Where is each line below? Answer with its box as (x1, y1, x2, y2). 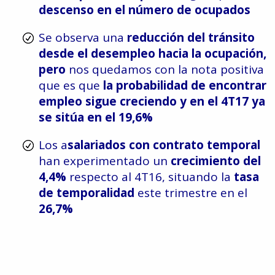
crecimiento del (171, 153, 261, 169)
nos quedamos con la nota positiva (69, 61, 264, 77)
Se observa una (39, 29, 127, 45)
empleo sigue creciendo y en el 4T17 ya (39, 93, 265, 109)
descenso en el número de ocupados (39, 2, 250, 18)
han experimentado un (39, 153, 171, 169)
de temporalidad (39, 185, 134, 201)
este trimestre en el (134, 185, 247, 201)
